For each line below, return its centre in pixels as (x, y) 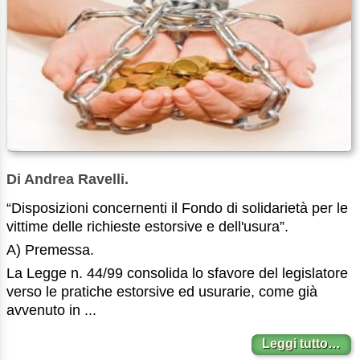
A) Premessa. (50, 250)
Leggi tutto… (302, 344)
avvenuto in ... (51, 310)
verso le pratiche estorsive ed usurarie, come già (162, 291)
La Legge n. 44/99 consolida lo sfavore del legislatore (177, 273)
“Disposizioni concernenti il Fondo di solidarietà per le (177, 209)
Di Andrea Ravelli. (67, 179)
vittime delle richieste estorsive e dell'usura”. (147, 227)
